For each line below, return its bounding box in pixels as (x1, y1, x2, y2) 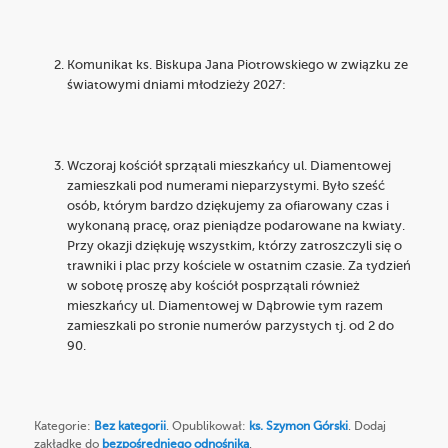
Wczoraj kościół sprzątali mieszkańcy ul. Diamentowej (66, 160, 391, 174)
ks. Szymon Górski (249, 420, 349, 433)
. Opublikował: (166, 420, 250, 433)
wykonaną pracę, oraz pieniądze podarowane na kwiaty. (66, 220, 405, 234)
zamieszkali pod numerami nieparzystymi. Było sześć (66, 180, 385, 194)
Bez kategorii (94, 420, 167, 433)
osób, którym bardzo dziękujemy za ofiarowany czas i (66, 200, 389, 214)
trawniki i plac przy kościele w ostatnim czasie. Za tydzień (66, 260, 411, 274)
